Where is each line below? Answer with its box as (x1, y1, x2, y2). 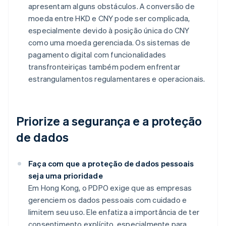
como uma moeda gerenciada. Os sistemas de (28, 37, 191, 48)
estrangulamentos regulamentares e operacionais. (28, 74, 205, 84)
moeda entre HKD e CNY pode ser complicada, (28, 13, 190, 24)
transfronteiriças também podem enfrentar (28, 62, 180, 72)
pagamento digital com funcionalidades (28, 49, 166, 60)
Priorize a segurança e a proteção (16, 113, 202, 129)
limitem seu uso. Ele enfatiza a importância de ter (28, 207, 200, 217)
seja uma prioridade (28, 171, 103, 181)
